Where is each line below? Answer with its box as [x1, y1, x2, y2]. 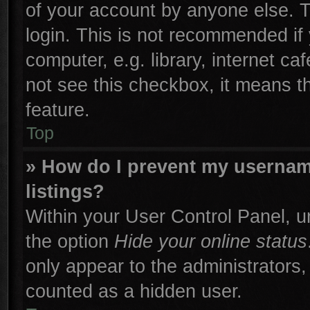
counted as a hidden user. [26, 280, 242, 302]
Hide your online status [114, 230, 307, 252]
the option [26, 230, 114, 252]
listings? [26, 181, 104, 202]
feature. [26, 99, 90, 120]
